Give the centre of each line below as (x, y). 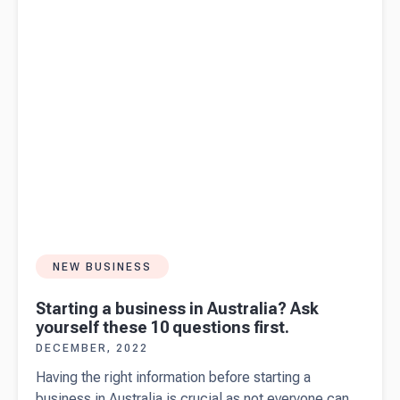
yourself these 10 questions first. (162, 328)
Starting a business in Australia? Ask (177, 309)
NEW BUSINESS (102, 267)
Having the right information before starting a (173, 378)
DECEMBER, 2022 (92, 349)
